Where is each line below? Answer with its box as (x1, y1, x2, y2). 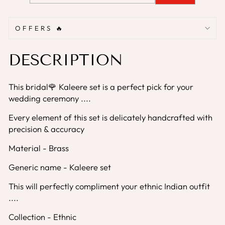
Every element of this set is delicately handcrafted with (9, 111, 212, 123)
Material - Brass (9, 142, 69, 153)
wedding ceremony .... (9, 92, 91, 103)
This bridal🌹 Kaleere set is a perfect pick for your (9, 81, 193, 92)
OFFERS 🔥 (15, 24, 64, 32)
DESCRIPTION (9, 50, 123, 69)
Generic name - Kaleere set (9, 161, 111, 172)
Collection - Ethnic (9, 211, 76, 222)
